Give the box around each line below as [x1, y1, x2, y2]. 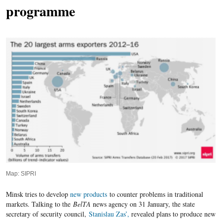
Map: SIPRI [5, 170, 36, 178]
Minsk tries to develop [5, 189, 70, 199]
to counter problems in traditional [107, 189, 203, 199]
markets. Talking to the [5, 199, 73, 209]
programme [5, 1, 75, 22]
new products [70, 189, 107, 199]
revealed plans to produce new [129, 209, 216, 219]
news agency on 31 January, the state [90, 199, 195, 209]
